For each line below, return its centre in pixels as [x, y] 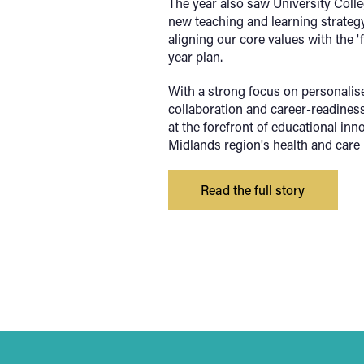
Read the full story [253, 189]
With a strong [208, 90]
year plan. [195, 56]
